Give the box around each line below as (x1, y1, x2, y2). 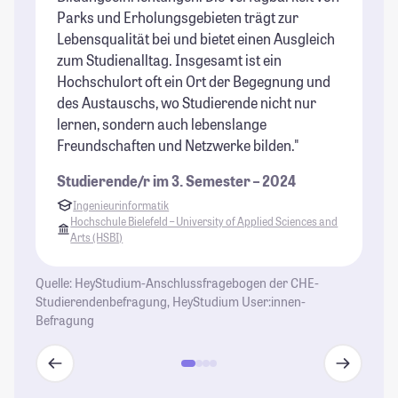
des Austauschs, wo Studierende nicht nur (57, 92, 316, 112)
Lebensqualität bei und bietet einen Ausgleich (57, 28, 335, 48)
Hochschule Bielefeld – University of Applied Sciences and (70, 213, 338, 228)
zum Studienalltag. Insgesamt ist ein (57, 50, 282, 69)
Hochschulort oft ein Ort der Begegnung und (57, 71, 330, 91)
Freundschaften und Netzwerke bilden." (57, 135, 299, 155)
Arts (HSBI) (70, 229, 123, 244)
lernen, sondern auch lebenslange (57, 114, 267, 133)
